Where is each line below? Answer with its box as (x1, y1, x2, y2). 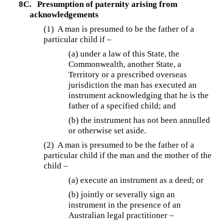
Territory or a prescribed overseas (68, 69, 187, 79)
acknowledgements (30, 9, 99, 19)
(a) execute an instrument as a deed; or (68, 175, 204, 185)
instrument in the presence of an (68, 200, 181, 210)
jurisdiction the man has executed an (68, 80, 197, 90)
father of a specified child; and (68, 101, 176, 111)
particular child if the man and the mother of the (44, 150, 212, 160)
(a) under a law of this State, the (68, 49, 180, 58)
